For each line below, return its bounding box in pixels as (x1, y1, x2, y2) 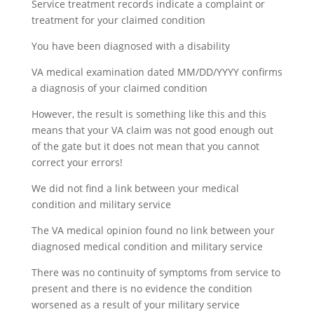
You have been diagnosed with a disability (31, 39, 230, 53)
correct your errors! (31, 156, 123, 169)
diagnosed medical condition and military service (31, 240, 263, 253)
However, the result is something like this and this (31, 107, 266, 121)
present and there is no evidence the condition (31, 282, 252, 295)
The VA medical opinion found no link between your (31, 224, 275, 237)
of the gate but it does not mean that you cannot (31, 139, 259, 153)
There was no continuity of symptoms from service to (31, 266, 280, 279)
